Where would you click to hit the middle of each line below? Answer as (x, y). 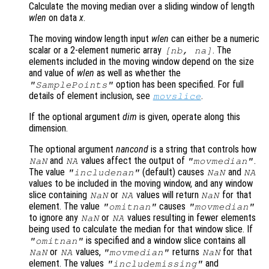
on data (63, 18)
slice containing (59, 195)
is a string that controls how (202, 150)
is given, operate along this (189, 117)
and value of (53, 73)
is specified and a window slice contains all (165, 241)
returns (186, 252)
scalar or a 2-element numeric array (96, 50)
